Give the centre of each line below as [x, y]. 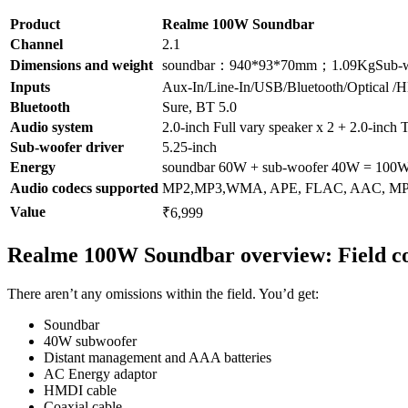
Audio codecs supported [84, 189]
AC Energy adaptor [102, 374]
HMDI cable [80, 391]
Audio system [53, 127]
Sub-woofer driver [67, 148]
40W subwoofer [92, 342]
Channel [36, 45]
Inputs [30, 87]
